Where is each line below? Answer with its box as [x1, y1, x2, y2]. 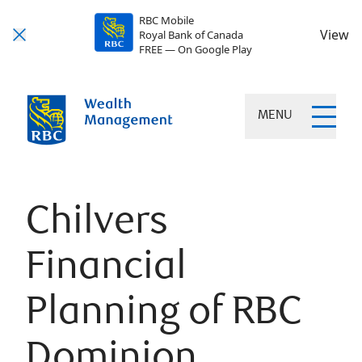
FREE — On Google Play [138, 42, 252, 57]
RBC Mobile [138, 13, 194, 27]
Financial [26, 250, 187, 289]
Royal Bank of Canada [138, 27, 243, 42]
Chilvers [26, 204, 168, 244]
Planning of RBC [26, 295, 302, 335]
